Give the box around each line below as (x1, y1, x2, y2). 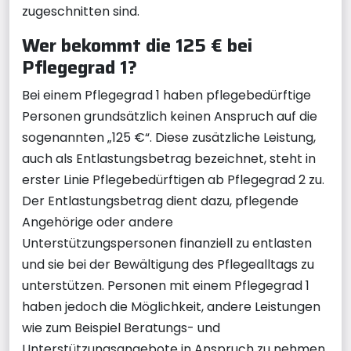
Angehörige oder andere (22, 212, 173, 231)
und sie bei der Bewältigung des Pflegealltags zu (22, 255, 314, 273)
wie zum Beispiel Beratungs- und (22, 318, 220, 337)
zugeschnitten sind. (22, 2, 139, 20)
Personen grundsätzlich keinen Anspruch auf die (22, 107, 317, 125)
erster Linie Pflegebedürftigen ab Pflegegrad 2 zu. (22, 170, 324, 189)
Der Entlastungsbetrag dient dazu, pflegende (22, 191, 299, 210)
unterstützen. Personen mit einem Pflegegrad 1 (22, 276, 309, 295)
